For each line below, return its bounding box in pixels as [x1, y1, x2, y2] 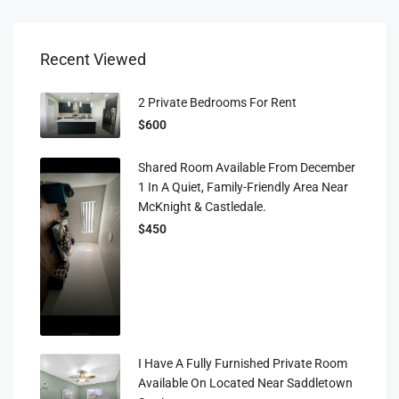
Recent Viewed [40, 50, 146, 69]
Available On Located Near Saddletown [138, 375, 353, 390]
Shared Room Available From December [138, 160, 355, 175]
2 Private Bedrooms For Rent [138, 95, 297, 110]
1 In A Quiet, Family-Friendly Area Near [138, 180, 348, 194]
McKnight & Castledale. [138, 199, 266, 214]
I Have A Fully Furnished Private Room [138, 355, 347, 370]
